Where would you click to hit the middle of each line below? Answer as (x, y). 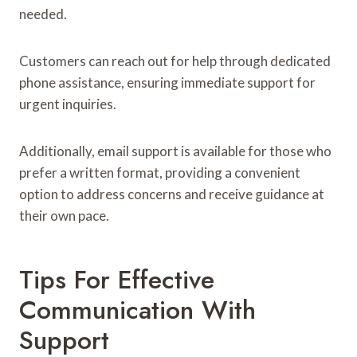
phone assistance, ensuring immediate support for (167, 82)
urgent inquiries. (68, 104)
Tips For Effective (117, 279)
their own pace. (64, 215)
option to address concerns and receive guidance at (172, 194)
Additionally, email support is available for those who (175, 151)
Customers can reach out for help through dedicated (175, 61)
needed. (43, 14)
